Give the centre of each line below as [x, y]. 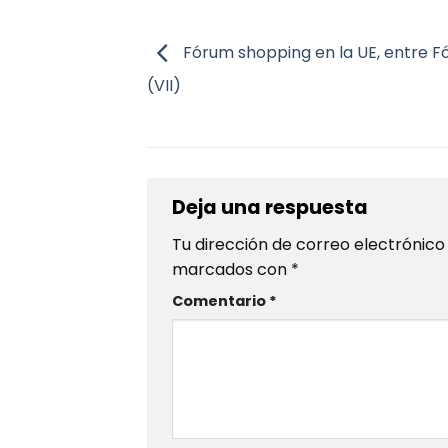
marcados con [231, 270]
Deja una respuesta [272, 207]
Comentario [220, 301]
